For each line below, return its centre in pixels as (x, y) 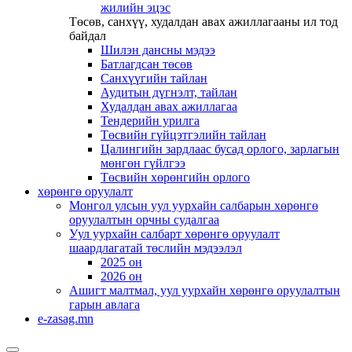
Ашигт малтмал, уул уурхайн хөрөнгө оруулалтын (205, 290)
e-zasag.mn (66, 319)
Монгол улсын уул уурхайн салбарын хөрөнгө (194, 205)
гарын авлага (104, 304)
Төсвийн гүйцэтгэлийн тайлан (183, 135)
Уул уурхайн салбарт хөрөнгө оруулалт (174, 234)
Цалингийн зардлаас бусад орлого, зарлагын (220, 149)
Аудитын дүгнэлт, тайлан (169, 92)
